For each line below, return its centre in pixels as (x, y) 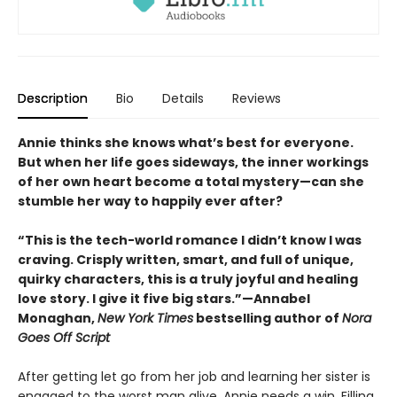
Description (53, 98)
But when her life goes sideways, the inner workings (193, 162)
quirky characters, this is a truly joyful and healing (188, 279)
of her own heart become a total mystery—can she (191, 181)
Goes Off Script (64, 337)
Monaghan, (58, 318)
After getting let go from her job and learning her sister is (194, 376)
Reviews (257, 98)
